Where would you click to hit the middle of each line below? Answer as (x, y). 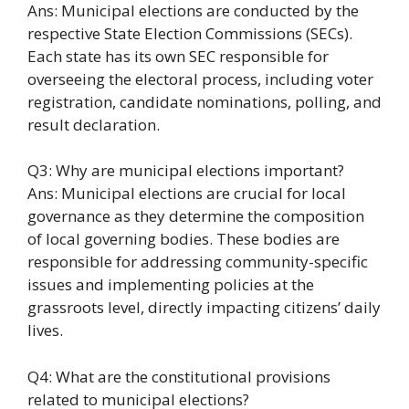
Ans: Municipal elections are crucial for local (187, 194)
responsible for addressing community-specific (198, 262)
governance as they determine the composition (196, 216)
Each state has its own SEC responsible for (178, 56)
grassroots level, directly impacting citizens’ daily (204, 308)
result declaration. (94, 124)
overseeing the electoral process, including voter (200, 79)
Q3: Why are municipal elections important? (186, 171)
